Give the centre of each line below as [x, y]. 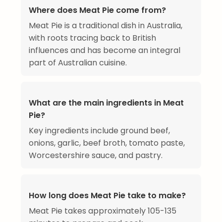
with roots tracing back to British [92, 38]
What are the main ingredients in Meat [106, 103]
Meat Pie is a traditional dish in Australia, [106, 26]
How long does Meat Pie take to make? [107, 196]
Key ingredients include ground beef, [99, 131]
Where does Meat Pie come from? [97, 10]
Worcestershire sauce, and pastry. [96, 156]
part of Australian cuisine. [78, 63]
